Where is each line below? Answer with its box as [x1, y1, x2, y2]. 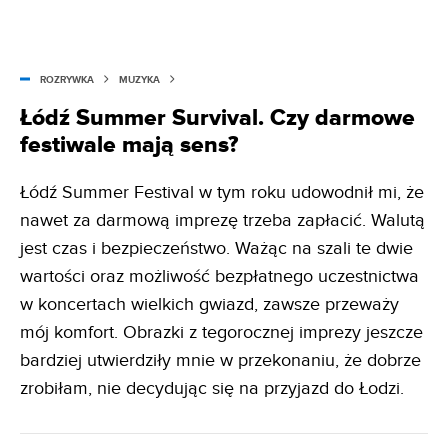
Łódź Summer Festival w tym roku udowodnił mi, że [20, 181, 424, 203]
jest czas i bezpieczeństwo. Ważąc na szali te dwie [20, 237, 413, 259]
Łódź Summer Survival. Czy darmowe [20, 103, 415, 132]
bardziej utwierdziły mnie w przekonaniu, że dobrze [20, 349, 421, 371]
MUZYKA [119, 73, 160, 86]
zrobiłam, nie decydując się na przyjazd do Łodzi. [20, 377, 404, 399]
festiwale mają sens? [20, 130, 238, 159]
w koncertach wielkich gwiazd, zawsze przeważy [20, 293, 399, 315]
